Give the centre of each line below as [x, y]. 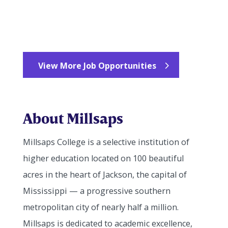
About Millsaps [73, 118]
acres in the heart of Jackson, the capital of [105, 174]
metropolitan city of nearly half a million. [101, 207]
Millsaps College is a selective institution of [106, 142]
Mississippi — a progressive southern [96, 191]
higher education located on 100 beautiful [103, 158]
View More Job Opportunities [97, 66]
